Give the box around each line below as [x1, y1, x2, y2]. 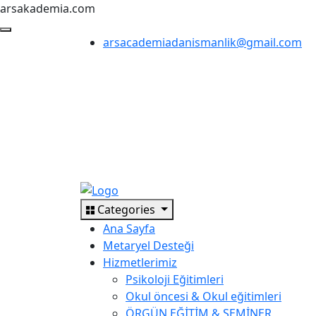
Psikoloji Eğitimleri [126, 271, 224, 287]
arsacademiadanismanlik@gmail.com [103, 35, 302, 50]
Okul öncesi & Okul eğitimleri [126, 288, 281, 304]
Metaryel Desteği [103, 237, 194, 253]
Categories [97, 201, 158, 217]
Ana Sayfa [103, 220, 155, 236]
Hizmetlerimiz [103, 254, 177, 270]
